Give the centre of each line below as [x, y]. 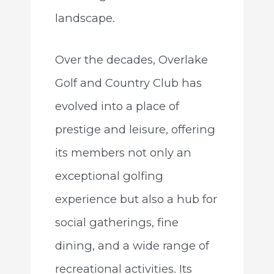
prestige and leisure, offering [135, 129]
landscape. [85, 18]
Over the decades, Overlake [131, 59]
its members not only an [123, 152]
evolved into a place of [117, 106]
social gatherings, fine [117, 222]
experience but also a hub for [136, 199]
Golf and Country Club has [128, 83]
